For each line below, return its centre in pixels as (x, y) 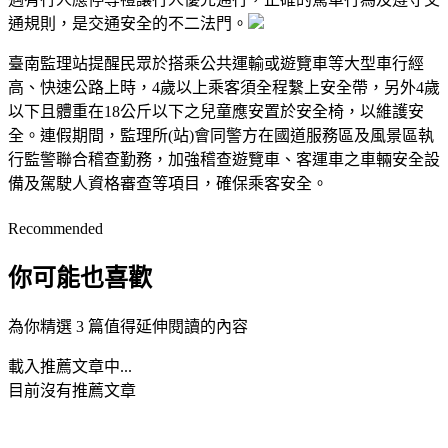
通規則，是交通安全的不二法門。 (128, 23)
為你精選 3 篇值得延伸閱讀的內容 (128, 326)
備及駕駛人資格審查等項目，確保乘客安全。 (168, 183)
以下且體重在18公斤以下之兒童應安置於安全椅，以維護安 (216, 111)
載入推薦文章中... (70, 366)
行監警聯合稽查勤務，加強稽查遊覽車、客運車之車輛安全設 (224, 159)
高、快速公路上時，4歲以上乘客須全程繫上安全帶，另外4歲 (224, 87)
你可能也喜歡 (80, 277)
